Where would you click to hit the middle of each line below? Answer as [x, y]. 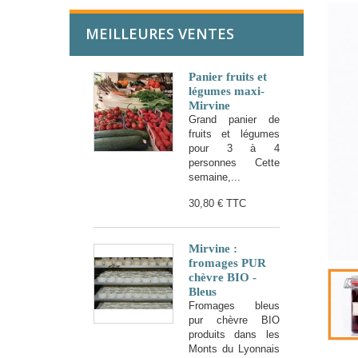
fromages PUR [227, 263]
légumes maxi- [227, 91]
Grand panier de [234, 120]
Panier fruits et [228, 77]
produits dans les [234, 334]
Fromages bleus [234, 305]
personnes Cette [234, 163]
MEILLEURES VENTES [160, 34]
